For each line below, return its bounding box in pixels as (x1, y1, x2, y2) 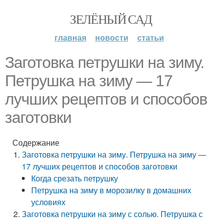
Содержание (12, 137, 59, 148)
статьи (137, 32, 164, 43)
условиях (31, 196, 66, 208)
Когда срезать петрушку (31, 172, 118, 184)
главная (54, 32, 86, 43)
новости (95, 32, 128, 43)
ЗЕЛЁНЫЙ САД (70, 10, 152, 27)
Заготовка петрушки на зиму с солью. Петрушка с (22, 208, 203, 220)
